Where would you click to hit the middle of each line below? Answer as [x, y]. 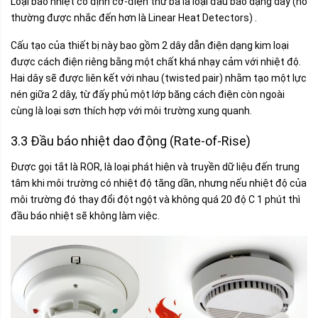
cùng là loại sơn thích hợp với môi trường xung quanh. [132, 110]
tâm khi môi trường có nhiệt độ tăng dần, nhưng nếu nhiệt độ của [159, 183]
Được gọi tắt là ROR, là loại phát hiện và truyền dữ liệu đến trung [155, 166]
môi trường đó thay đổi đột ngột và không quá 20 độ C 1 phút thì [155, 199]
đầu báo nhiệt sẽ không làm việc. [86, 215]
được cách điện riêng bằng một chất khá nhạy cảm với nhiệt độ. [156, 61]
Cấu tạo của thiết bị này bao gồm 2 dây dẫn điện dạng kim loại [150, 45]
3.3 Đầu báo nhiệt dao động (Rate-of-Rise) [132, 141]
